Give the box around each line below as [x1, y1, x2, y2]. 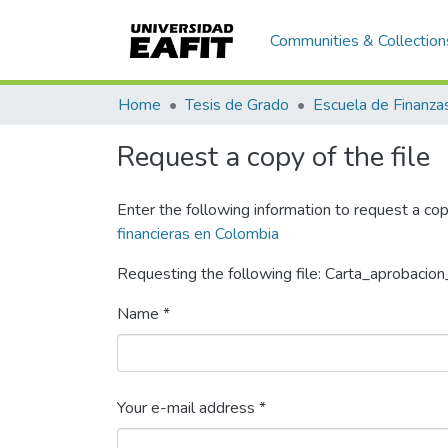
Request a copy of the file [117, 138, 430, 176]
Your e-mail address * [117, 397, 266, 419]
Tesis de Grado [185, 94, 289, 116]
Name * [117, 303, 170, 325]
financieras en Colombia [117, 223, 279, 245]
